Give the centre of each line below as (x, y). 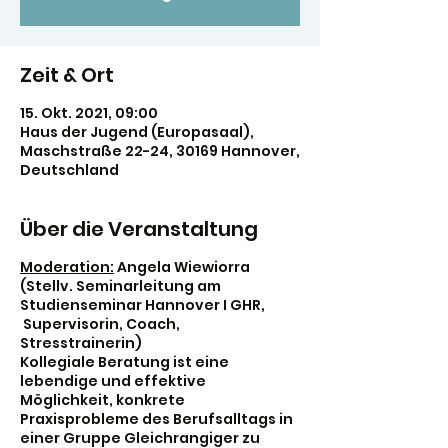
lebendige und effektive (113, 381)
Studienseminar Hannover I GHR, (142, 305)
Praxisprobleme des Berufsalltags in (156, 419)
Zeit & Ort (67, 75)
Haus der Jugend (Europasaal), (137, 132)
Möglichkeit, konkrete (102, 400)
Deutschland (69, 170)
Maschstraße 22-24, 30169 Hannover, (160, 151)
